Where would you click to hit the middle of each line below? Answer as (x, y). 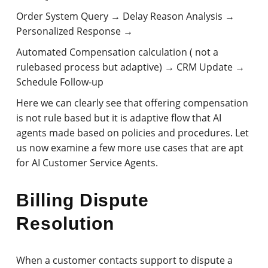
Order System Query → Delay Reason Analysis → (126, 16)
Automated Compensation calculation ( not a (118, 52)
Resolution (65, 223)
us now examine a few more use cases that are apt (130, 147)
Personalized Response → (75, 31)
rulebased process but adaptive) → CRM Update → (131, 67)
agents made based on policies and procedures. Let (133, 133)
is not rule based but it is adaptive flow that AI (119, 118)
